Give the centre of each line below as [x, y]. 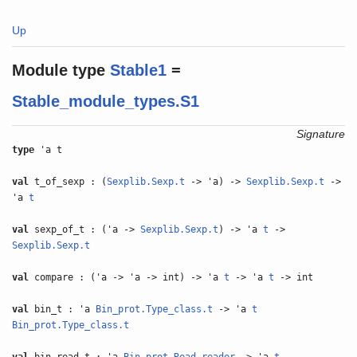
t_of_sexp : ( [68, 182]
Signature [320, 134]
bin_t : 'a [63, 309]
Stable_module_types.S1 [106, 101]
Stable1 [139, 70]
